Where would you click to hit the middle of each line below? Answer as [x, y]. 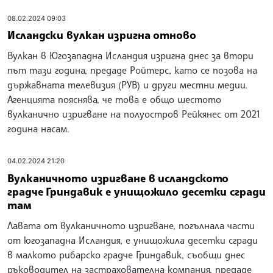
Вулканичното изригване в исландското [118, 178]
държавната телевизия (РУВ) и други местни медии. [127, 85]
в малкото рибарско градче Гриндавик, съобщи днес [126, 254]
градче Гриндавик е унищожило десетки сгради [136, 191]
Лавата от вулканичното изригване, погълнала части [131, 225]
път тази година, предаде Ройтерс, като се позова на [132, 70]
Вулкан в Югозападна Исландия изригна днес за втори [130, 56]
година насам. [38, 129]
